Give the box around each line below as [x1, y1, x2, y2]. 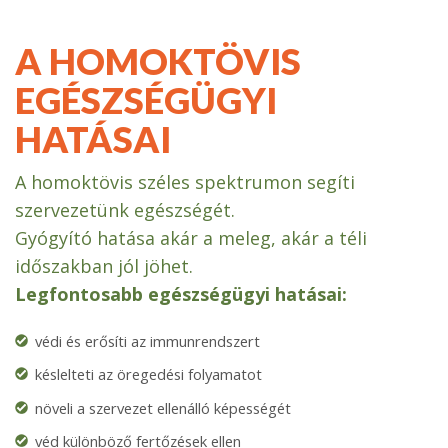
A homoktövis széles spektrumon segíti [15, 170, 355, 195]
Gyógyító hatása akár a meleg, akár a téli [15, 226, 367, 251]
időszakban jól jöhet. [15, 254, 193, 279]
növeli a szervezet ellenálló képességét [35, 397, 291, 418]
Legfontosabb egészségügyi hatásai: [15, 282, 347, 307]
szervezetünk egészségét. [15, 198, 235, 223]
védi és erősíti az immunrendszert [35, 331, 260, 352]
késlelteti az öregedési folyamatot [35, 364, 262, 385]
